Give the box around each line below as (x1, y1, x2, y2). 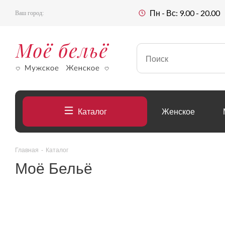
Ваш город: (15, 10, 44, 17)
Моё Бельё (15, 160, 92, 177)
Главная (15, 147, 39, 154)
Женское (162, 106, 195, 116)
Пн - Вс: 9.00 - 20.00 (150, 8, 220, 18)
